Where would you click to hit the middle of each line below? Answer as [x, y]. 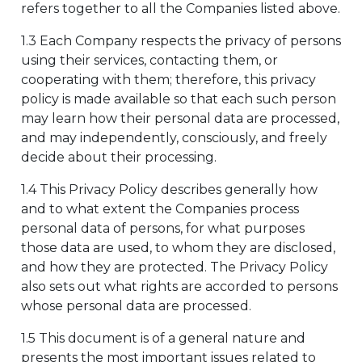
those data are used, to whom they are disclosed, [178, 248]
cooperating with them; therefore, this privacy [168, 80]
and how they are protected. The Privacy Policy [175, 267]
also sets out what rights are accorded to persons [179, 286]
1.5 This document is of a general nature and [163, 338]
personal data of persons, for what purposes [163, 228]
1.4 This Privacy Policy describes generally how [169, 189]
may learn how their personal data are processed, [180, 118]
